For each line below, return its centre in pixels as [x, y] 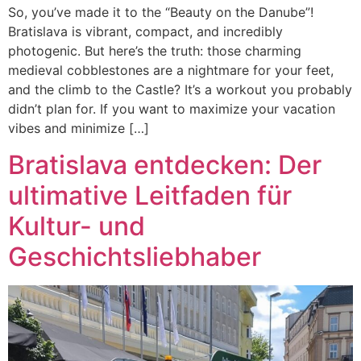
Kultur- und [77, 226]
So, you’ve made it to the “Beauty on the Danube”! [161, 12]
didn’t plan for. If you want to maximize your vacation [172, 109]
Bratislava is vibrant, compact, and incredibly [145, 32]
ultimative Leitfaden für [150, 195]
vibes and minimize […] [79, 129]
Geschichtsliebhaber [135, 256]
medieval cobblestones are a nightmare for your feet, [171, 71]
